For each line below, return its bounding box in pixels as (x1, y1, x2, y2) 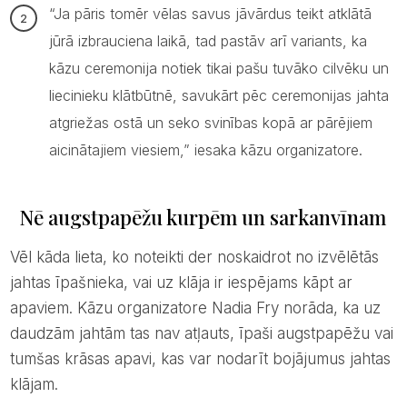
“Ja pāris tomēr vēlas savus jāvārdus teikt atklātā (48, 5, 372, 24)
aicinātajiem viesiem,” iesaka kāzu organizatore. (48, 141, 362, 160)
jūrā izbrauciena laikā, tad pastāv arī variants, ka (48, 32, 367, 51)
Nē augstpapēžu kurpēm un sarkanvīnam (18, 203, 386, 232)
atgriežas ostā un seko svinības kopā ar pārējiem (48, 114, 372, 133)
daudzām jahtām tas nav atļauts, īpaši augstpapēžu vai (9, 324, 393, 343)
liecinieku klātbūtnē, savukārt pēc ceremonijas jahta (48, 86, 389, 105)
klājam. (9, 375, 58, 394)
